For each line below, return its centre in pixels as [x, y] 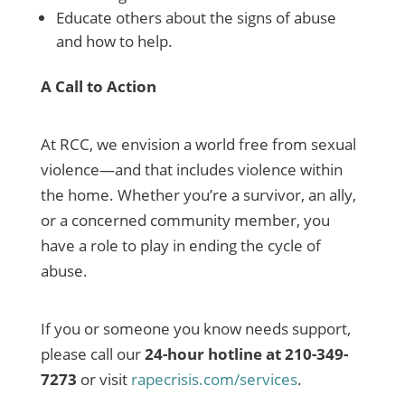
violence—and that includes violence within [191, 170]
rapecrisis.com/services [214, 380]
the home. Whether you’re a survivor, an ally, [198, 195]
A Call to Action [98, 87]
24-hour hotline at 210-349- [246, 354]
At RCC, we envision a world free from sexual [198, 145]
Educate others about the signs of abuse [196, 18]
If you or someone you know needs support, [195, 329]
